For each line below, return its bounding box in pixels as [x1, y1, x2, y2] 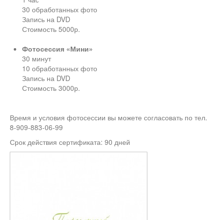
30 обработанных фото [22, 4, 97, 15]
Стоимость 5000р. [22, 24, 80, 34]
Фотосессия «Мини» [22, 44, 93, 54]
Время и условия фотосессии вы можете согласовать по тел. [10, 112, 207, 123]
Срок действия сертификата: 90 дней [10, 137, 130, 147]
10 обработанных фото [22, 63, 97, 74]
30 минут [22, 54, 51, 64]
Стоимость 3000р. [22, 83, 80, 93]
